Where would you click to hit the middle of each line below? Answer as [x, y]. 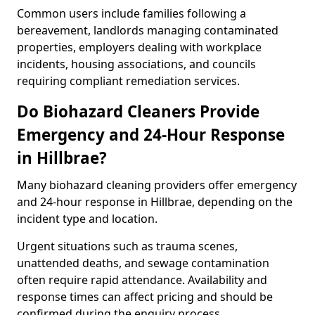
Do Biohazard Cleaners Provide [138, 111]
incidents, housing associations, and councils [136, 64]
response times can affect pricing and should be [145, 297]
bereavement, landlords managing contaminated [148, 30]
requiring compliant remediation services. [128, 81]
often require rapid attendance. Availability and [142, 280]
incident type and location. [87, 219]
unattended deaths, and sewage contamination [143, 263]
